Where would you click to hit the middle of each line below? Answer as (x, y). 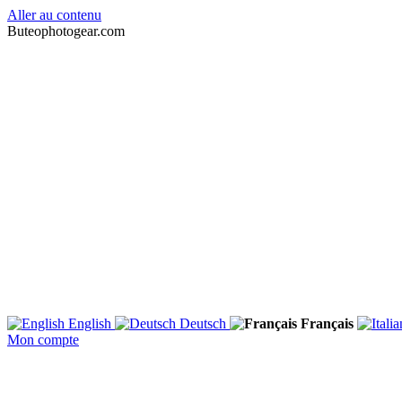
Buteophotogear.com (66, 31)
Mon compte (43, 340)
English (90, 323)
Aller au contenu (54, 15)
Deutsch (203, 323)
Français (327, 323)
